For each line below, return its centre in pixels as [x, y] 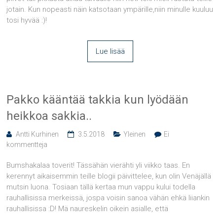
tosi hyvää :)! [27, 20]
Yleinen [135, 134]
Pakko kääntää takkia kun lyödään [98, 100]
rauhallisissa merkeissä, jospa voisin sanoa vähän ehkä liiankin [108, 198]
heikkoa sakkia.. [49, 116]
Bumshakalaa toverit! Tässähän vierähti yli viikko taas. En [98, 165]
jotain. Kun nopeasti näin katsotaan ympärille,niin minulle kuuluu [110, 9]
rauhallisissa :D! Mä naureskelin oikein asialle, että [88, 209]
